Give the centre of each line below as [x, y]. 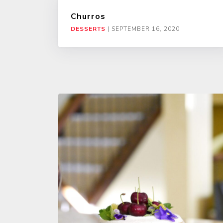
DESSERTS [88, 29]
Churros [88, 16]
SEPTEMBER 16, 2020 [146, 29]
